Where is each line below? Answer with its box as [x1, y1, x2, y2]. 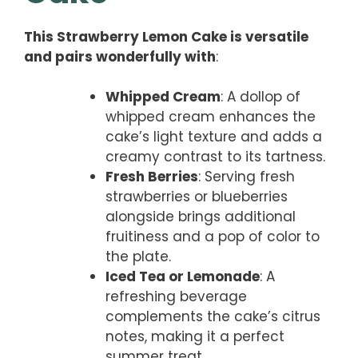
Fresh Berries [105, 167, 198, 187]
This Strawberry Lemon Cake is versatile [24, 26, 308, 46]
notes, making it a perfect [105, 327, 284, 347]
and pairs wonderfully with [24, 46, 216, 66]
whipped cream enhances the [105, 107, 316, 127]
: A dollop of [221, 87, 300, 107]
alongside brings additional [105, 207, 296, 227]
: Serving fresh [198, 167, 295, 187]
